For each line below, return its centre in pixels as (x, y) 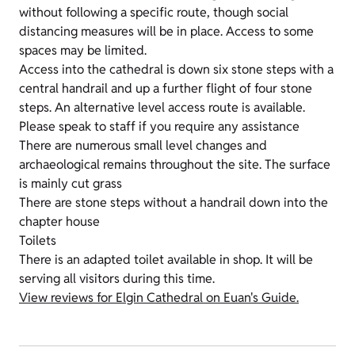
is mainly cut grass (71, 184)
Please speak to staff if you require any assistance (159, 127)
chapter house (59, 222)
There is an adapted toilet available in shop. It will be (166, 260)
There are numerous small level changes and (143, 146)
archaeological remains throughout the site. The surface (175, 165)
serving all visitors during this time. (117, 279)
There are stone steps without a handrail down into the (174, 203)
